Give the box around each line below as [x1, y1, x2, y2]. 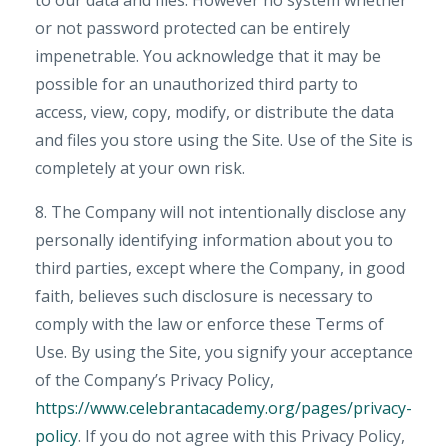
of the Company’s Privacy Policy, [35, 369, 274, 391]
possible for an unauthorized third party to [35, 73, 358, 95]
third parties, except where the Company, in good [35, 257, 405, 279]
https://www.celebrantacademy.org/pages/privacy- [35, 397, 412, 419]
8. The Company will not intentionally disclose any [35, 201, 406, 223]
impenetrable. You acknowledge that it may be [35, 45, 381, 67]
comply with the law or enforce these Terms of [35, 313, 384, 335]
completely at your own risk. [35, 157, 245, 179]
